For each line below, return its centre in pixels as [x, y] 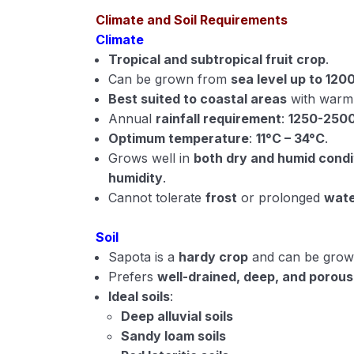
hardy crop [214, 257]
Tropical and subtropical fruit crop [217, 59]
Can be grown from [170, 79]
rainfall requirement [219, 119]
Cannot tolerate [157, 198]
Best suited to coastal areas [198, 99]
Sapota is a [144, 257]
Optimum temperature [179, 138]
